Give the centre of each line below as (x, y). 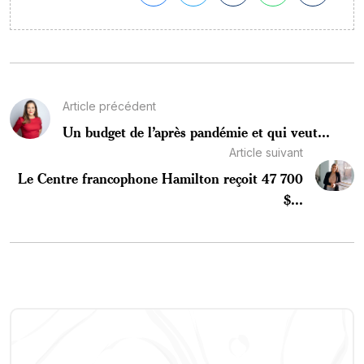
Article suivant (266, 152)
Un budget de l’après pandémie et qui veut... (196, 131)
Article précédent (109, 106)
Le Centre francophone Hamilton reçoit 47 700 (161, 178)
